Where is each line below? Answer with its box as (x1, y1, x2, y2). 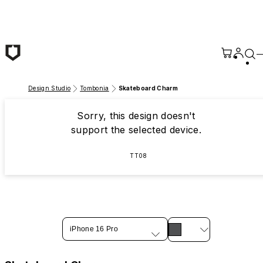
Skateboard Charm (118, 85, 178, 92)
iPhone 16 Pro (69, 225, 119, 233)
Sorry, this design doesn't (77, 110, 195, 122)
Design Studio (28, 85, 71, 92)
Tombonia (80, 85, 109, 92)
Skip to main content (4, 4, 96, 16)
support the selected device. (70, 124, 201, 136)
